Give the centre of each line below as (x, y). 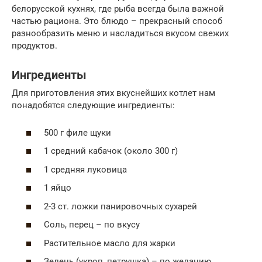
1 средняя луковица (85, 169)
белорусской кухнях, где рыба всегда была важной (118, 9)
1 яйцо (58, 188)
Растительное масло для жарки (110, 243)
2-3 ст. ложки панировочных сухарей (120, 206)
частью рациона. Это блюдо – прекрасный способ (117, 21)
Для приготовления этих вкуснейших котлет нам (113, 93)
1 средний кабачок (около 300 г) (111, 151)
